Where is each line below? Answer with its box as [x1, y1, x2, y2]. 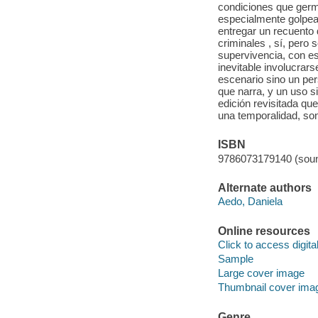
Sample [217, 253, 253, 265]
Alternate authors [217, 181, 312, 194]
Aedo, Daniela [217, 195, 283, 208]
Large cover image [217, 267, 305, 280]
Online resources [217, 224, 310, 237]
